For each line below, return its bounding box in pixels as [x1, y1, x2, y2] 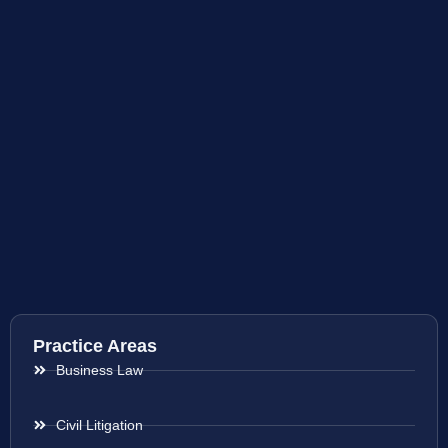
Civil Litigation [55, 417, 143, 434]
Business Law [55, 362, 143, 379]
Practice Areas [33, 336, 157, 357]
